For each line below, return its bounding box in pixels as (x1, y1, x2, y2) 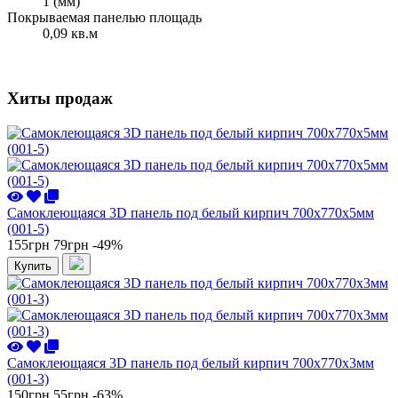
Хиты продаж (7, 89, 113, 107)
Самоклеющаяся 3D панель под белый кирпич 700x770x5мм (7, 204, 374, 220)
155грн (7, 236, 50, 252)
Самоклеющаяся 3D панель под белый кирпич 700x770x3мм (7, 354, 374, 370)
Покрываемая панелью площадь (7, 10, 202, 26)
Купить (14, 259, 52, 273)
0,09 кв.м (43, 26, 98, 42)
